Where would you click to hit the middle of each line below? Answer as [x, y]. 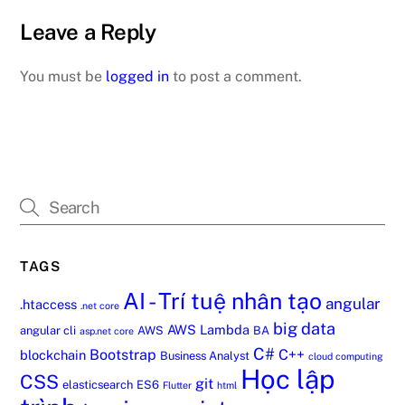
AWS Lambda [209, 329]
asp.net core [107, 330]
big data [305, 328]
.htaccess [49, 304]
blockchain [53, 354]
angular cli [48, 330]
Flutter [178, 385]
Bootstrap [123, 354]
